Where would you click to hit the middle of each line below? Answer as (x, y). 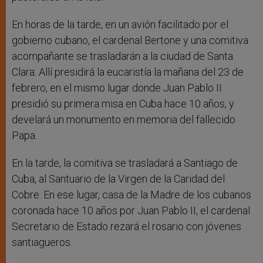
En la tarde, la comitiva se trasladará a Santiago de (125, 163)
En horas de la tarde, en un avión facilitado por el (120, 25)
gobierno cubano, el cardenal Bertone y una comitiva (130, 41)
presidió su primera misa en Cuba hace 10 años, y (123, 104)
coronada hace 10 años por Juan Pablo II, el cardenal (131, 211)
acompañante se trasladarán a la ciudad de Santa (122, 56)
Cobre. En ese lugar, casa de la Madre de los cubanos (131, 195)
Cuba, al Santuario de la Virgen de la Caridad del (118, 179)
